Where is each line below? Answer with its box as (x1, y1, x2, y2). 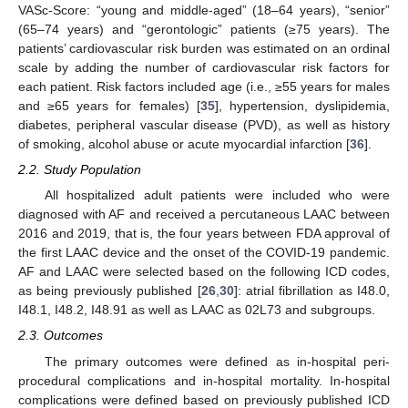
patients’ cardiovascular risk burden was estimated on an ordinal (18, 41, 390, 56)
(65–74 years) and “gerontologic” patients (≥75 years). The (18, 22, 390, 36)
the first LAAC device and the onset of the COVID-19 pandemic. (18, 245, 390, 260)
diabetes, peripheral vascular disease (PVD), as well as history (18, 117, 390, 132)
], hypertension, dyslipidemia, (214, 98, 391, 113)
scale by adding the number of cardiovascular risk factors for (18, 60, 390, 75)
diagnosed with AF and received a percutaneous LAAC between (18, 207, 390, 222)
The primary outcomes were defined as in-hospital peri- (44, 353, 390, 369)
